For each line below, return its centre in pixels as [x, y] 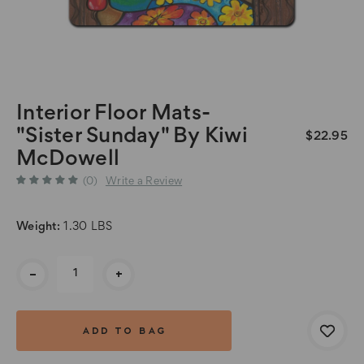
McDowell [68, 160]
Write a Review [144, 182]
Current [37, 264]
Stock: [33, 282]
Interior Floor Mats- [113, 114]
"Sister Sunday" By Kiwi [132, 137]
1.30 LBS [88, 227]
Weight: [39, 227]
